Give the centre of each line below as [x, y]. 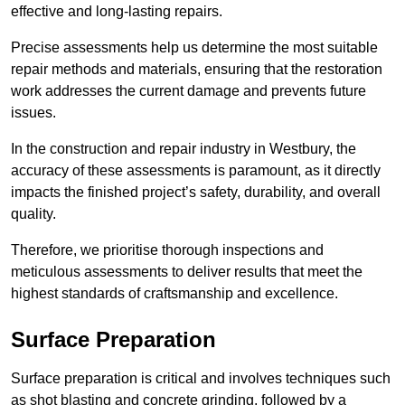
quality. [33, 214]
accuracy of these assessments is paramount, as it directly [196, 171]
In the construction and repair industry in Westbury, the [184, 149]
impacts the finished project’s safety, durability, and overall [196, 193]
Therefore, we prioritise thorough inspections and [167, 250]
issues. [33, 113]
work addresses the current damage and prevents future [188, 91]
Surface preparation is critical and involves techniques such [201, 379]
